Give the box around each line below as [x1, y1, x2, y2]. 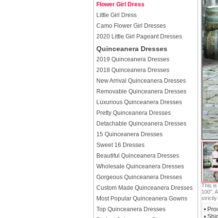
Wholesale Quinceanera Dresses [96, 163, 184, 170]
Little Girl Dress [96, 12, 137, 18]
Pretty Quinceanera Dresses [96, 109, 171, 116]
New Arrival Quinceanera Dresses [96, 77, 186, 84]
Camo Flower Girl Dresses [96, 22, 166, 29]
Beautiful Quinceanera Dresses [96, 152, 179, 159]
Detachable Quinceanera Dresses [96, 120, 186, 127]
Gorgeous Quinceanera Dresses [96, 174, 182, 181]
